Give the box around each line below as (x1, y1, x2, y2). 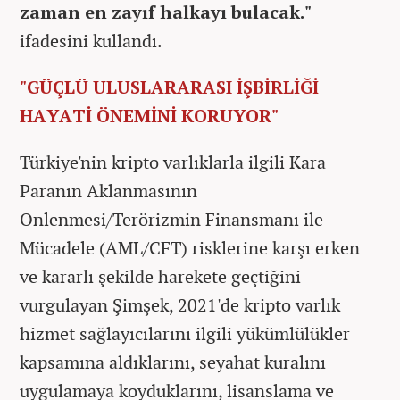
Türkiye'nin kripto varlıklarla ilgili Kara (20, 149, 326, 174)
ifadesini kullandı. (20, 28, 162, 53)
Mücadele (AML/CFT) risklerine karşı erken (20, 235, 360, 260)
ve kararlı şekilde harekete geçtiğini (20, 263, 301, 288)
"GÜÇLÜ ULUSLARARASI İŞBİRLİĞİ (20, 74, 319, 99)
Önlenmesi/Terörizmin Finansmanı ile (20, 206, 323, 231)
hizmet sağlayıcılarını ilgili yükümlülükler (20, 321, 350, 346)
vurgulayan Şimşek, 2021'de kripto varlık (20, 292, 340, 317)
